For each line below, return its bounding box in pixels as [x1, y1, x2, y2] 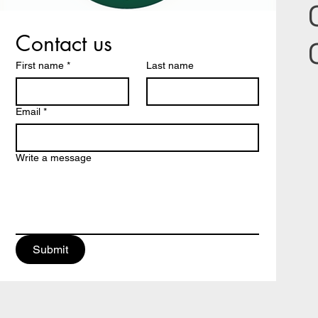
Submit [33, 243, 69, 256]
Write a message [16, 152, 92, 163]
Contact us [16, 29, 113, 57]
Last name [146, 60, 194, 71]
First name [16, 60, 65, 71]
